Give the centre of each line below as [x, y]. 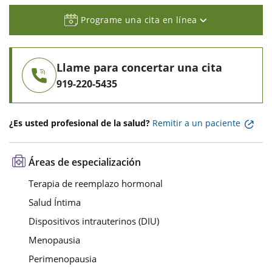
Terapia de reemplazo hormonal [96, 184]
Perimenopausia [63, 259]
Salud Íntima [55, 202]
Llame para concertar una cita [139, 68]
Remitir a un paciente [196, 123]
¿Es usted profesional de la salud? [80, 123]
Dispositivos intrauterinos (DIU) [94, 221]
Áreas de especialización [85, 162]
